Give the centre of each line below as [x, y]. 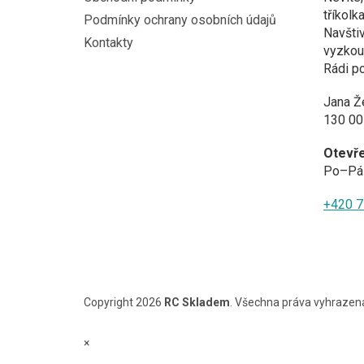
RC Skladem [197, 303]
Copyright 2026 [124, 303]
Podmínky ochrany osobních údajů [180, 19]
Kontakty [108, 42]
